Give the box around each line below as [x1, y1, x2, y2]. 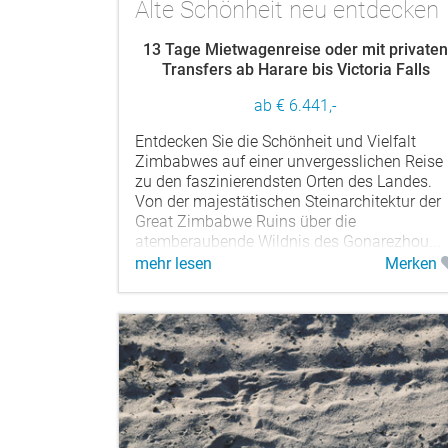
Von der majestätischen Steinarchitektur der [135, 191, 441, 211]
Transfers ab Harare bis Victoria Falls [161, 59, 430, 79]
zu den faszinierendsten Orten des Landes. [135, 171, 432, 191]
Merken [384, 253, 441, 273]
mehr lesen [135, 253, 212, 273]
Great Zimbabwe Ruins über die [135, 211, 356, 231]
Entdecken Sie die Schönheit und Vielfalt [135, 131, 416, 151]
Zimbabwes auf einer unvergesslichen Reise [135, 151, 443, 171]
